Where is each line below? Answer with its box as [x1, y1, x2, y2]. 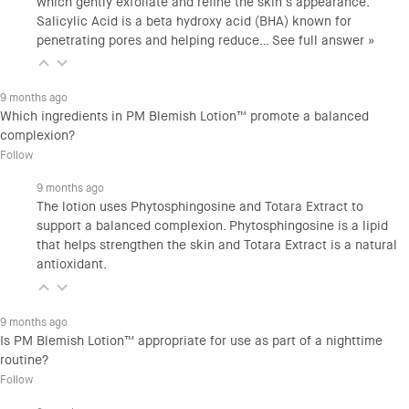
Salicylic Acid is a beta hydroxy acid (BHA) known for [37, 13, 351, 31]
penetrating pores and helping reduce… [37, 32, 272, 50]
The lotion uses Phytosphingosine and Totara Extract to [37, 198, 363, 216]
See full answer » [272, 32, 375, 50]
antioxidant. [37, 256, 107, 274]
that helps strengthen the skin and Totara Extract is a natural [37, 236, 397, 255]
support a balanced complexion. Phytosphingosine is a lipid [37, 217, 388, 236]
